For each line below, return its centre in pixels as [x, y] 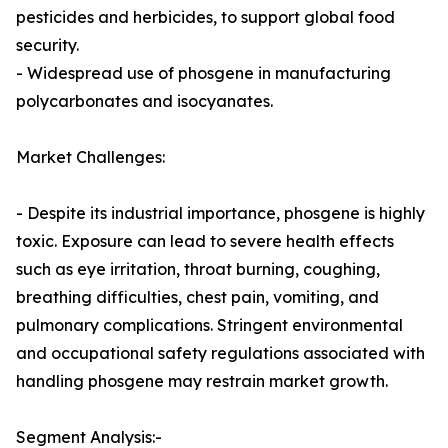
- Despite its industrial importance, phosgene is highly [220, 213]
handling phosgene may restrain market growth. [202, 381]
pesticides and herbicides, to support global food [205, 17]
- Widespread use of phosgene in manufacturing [203, 73]
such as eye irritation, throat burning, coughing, [198, 269]
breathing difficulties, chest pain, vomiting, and [197, 297]
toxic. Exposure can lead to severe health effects [205, 241]
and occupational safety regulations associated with [220, 353]
